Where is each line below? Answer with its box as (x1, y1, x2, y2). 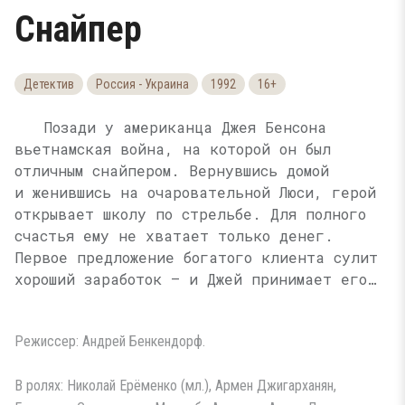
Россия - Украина (96, 77, 189, 91)
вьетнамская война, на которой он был (14, 139, 331, 158)
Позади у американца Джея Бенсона (43, 118, 326, 137)
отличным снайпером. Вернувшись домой (14, 161, 329, 180)
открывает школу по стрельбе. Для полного (14, 204, 366, 223)
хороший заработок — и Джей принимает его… (14, 269, 376, 288)
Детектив (24, 77, 74, 91)
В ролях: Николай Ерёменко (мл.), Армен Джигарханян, (14, 377, 336, 394)
